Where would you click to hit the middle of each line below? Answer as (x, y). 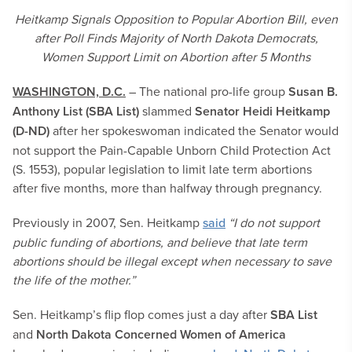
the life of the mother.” (74, 280)
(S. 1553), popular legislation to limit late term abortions (162, 169)
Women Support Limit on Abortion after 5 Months (176, 57)
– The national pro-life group (209, 91)
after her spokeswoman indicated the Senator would (196, 130)
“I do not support (274, 222)
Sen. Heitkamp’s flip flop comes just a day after (141, 314)
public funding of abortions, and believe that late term (160, 242)
